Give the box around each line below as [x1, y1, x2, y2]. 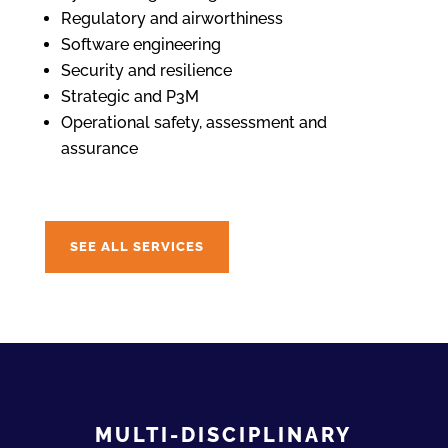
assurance [60, 139, 138, 158]
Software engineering [60, 35, 221, 54]
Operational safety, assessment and [60, 113, 327, 132]
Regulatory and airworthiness [60, 9, 283, 28]
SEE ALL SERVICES [69, 239, 204, 254]
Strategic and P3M [60, 87, 199, 106]
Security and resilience [60, 61, 232, 80]
